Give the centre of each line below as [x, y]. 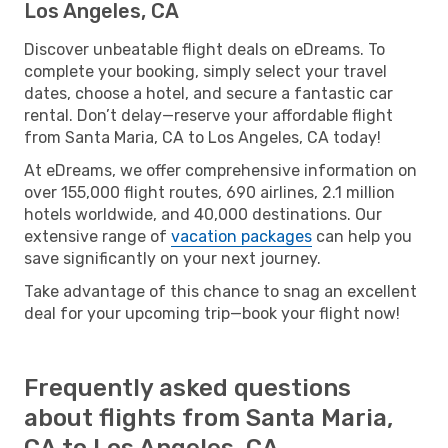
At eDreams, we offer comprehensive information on [220, 170]
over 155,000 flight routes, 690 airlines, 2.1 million [209, 192]
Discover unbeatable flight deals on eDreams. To [204, 49]
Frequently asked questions [187, 387]
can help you [362, 236]
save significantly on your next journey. [172, 258]
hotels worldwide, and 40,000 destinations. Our [203, 214]
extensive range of [97, 236]
